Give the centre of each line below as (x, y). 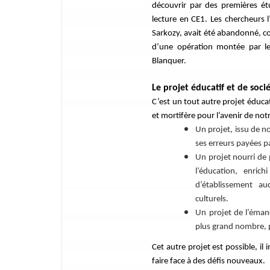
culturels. (213, 199)
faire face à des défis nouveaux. (210, 261)
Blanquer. (169, 61)
